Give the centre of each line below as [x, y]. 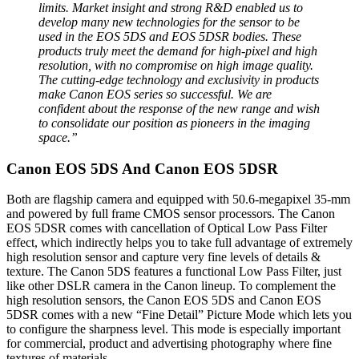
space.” [58, 137]
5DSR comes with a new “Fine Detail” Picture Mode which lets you [179, 315]
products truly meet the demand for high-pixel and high [178, 50]
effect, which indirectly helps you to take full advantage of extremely [179, 243]
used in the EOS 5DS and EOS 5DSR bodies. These [170, 36]
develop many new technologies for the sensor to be [169, 22]
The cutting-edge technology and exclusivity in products [179, 79]
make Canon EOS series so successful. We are [155, 94]
